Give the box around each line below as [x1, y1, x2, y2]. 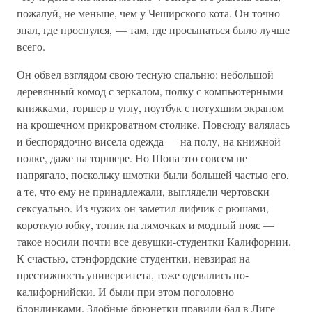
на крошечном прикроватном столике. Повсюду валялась [17, 117, 290, 132]
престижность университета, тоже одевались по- [17, 267, 249, 282]
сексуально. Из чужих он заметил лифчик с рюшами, [17, 201, 269, 215]
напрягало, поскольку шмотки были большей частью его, [17, 167, 289, 182]
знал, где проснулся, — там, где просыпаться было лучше [17, 22, 290, 37]
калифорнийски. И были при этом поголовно [17, 284, 234, 299]
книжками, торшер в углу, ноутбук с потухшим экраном [17, 100, 284, 115]
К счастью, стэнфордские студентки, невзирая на [17, 251, 250, 265]
